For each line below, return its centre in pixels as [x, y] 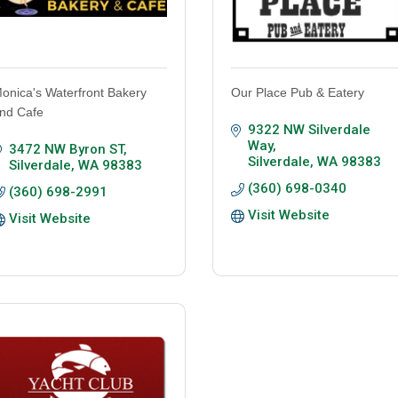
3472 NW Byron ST [66, 150]
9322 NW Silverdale [309, 130]
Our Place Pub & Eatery [298, 93]
